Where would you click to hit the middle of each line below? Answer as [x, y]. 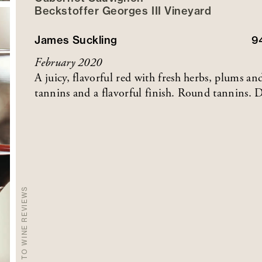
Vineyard [188, 11]
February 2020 [68, 63]
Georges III [132, 11]
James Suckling [76, 40]
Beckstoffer [67, 11]
